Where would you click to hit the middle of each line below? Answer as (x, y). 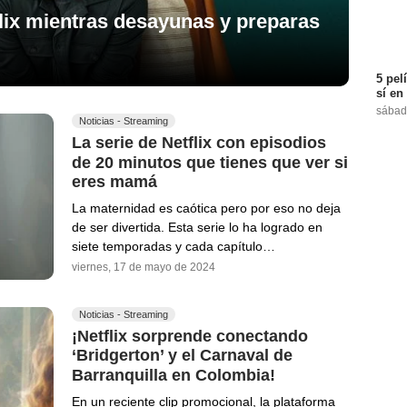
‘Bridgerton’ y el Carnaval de (182, 356)
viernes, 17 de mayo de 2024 (144, 268)
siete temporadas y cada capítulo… (174, 247)
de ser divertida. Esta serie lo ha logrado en (197, 228)
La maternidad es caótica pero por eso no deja (206, 208)
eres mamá (114, 182)
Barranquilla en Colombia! (174, 375)
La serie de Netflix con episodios (199, 142)
